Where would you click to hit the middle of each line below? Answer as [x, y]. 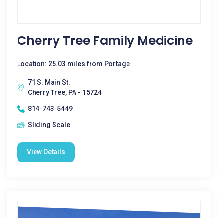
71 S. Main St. [49, 82]
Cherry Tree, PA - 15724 [65, 92]
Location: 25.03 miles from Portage [73, 64]
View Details [46, 152]
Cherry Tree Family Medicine [105, 41]
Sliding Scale [49, 125]
